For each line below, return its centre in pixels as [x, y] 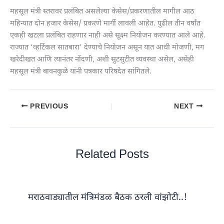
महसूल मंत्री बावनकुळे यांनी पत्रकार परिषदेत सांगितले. [81, 72]
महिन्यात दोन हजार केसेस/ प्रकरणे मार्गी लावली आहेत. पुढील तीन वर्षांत [105, 24]
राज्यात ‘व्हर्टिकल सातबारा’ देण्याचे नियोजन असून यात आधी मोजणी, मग [107, 48]
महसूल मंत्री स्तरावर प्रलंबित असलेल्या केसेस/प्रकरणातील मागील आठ [102, 12]
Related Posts [112, 155]
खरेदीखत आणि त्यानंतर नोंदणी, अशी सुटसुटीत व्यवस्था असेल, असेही [102, 60]
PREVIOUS [48, 107]
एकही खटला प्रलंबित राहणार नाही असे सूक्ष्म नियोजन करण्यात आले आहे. [108, 36]
